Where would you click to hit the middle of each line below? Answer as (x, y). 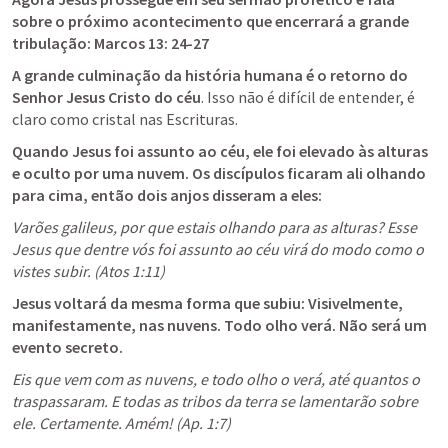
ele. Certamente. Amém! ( (96, 423)
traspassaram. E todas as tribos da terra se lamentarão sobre (215, 401)
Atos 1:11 (129, 271)
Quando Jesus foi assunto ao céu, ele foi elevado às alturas (220, 151)
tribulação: (53, 43)
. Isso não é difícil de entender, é (308, 97)
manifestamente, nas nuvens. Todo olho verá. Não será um (219, 325)
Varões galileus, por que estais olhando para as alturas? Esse (214, 227)
